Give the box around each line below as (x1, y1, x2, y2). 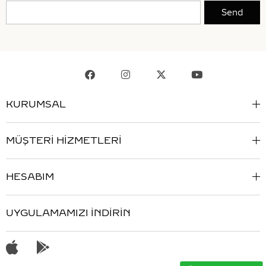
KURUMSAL (6, 99, 66, 110)
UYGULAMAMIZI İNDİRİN (6, 207, 131, 219)
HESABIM (6, 171, 54, 183)
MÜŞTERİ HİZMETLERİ (6, 135, 122, 147)
